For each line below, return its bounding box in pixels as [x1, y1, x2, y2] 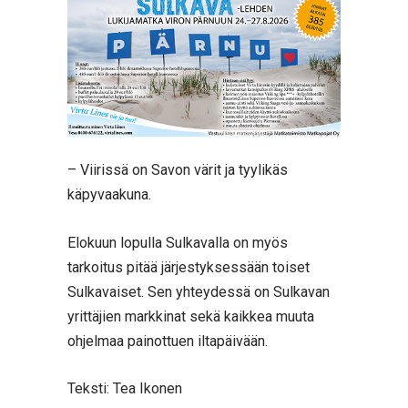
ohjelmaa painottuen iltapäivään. [67, 331, 268, 350]
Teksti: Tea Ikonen [67, 380, 182, 398]
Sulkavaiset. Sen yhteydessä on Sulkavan [67, 282, 330, 301]
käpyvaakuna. [67, 186, 151, 204]
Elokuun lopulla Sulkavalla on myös [67, 233, 288, 251]
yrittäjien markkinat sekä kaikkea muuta [67, 307, 314, 325]
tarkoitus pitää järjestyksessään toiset [67, 258, 310, 276]
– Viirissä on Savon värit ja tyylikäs [67, 161, 288, 179]
